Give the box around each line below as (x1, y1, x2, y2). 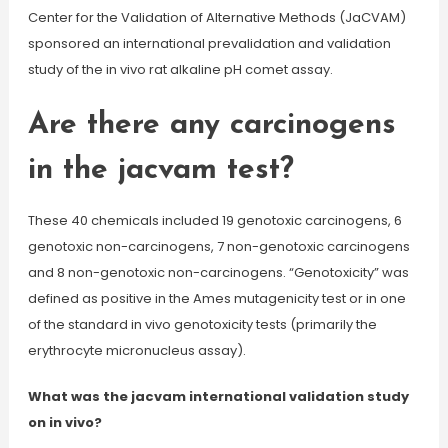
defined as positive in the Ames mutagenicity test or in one (27, 289, 406, 308)
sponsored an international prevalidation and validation (27, 34, 391, 53)
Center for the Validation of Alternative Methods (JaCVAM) (27, 8, 406, 27)
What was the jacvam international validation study (27, 387, 409, 406)
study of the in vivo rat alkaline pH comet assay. (27, 60, 333, 79)
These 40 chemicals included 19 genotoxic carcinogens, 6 (27, 211, 402, 230)
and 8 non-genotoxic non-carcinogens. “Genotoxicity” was (27, 263, 409, 282)
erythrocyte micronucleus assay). (27, 341, 246, 360)
